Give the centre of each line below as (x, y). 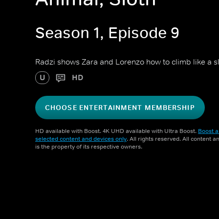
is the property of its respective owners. (89, 147)
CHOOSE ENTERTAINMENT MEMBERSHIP (120, 108)
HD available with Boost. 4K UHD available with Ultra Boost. (117, 131)
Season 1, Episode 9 (107, 33)
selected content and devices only (81, 139)
